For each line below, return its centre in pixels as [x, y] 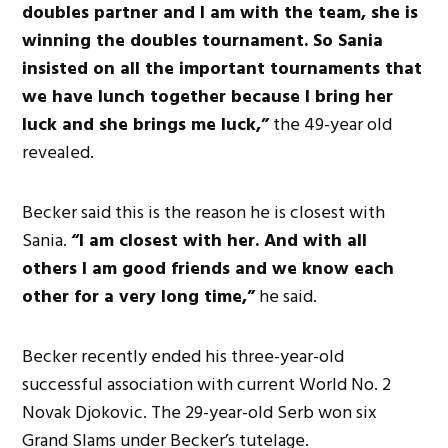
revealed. [58, 152]
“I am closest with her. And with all [219, 240]
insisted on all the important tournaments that [222, 68]
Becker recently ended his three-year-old [183, 356]
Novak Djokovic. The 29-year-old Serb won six [200, 412]
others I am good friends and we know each [208, 268]
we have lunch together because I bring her [208, 96]
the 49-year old [331, 124]
